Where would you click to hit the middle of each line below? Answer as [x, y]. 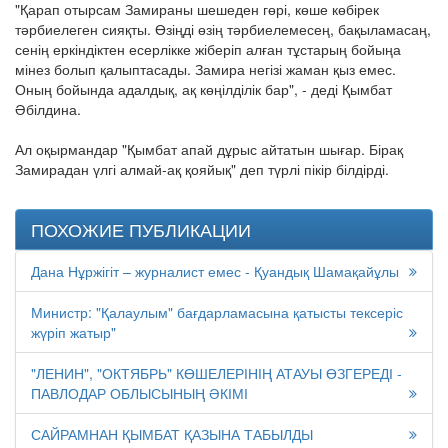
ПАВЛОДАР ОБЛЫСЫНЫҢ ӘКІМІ [139, 393]
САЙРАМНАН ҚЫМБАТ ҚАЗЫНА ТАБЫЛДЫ [172, 434]
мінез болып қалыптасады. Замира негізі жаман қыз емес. [205, 69]
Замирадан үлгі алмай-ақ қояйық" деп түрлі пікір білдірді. [202, 169]
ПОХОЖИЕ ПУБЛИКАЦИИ [141, 229]
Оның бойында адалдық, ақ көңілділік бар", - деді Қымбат [203, 89]
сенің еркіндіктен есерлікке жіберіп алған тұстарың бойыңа [208, 49]
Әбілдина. [48, 109]
